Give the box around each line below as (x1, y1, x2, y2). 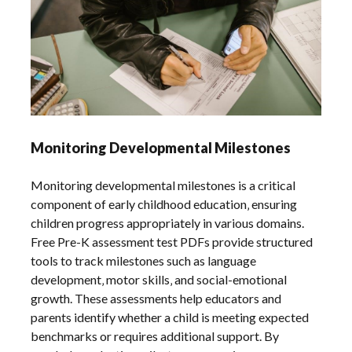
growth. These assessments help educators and (31, 290, 282, 306)
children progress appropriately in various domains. (31, 214, 305, 230)
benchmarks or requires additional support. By (31, 328, 280, 343)
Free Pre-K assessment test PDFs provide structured (31, 233, 313, 249)
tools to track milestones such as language (31, 252, 257, 268)
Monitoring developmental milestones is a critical (31, 177, 296, 192)
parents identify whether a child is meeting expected (31, 309, 310, 324)
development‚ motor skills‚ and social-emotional (31, 271, 288, 287)
